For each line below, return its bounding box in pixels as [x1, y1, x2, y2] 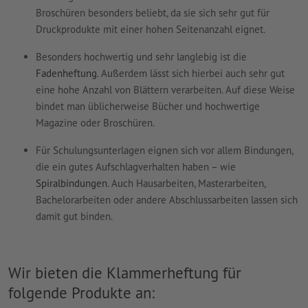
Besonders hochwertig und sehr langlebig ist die [36, 50, 247, 64]
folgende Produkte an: [8, 283, 155, 303]
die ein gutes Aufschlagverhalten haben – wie [36, 160, 236, 174]
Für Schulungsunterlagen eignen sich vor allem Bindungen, [36, 144, 293, 157]
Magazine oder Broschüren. [36, 116, 155, 130]
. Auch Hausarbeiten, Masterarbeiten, [107, 177, 265, 190]
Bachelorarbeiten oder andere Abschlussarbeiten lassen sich [36, 193, 298, 207]
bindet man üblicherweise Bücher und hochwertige [36, 100, 260, 113]
